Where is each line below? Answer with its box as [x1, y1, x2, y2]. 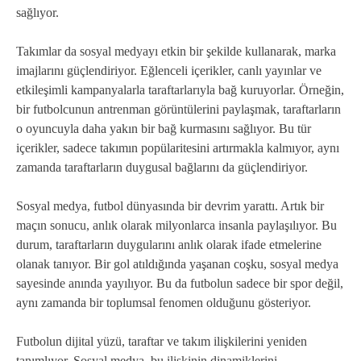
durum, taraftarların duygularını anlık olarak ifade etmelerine [16, 238, 322, 252]
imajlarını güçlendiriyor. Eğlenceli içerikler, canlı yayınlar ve [16, 64, 322, 78]
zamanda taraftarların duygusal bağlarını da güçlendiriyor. [16, 160, 308, 175]
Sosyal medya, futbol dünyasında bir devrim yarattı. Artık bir [16, 199, 324, 214]
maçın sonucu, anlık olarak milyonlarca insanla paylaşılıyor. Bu [16, 218, 337, 233]
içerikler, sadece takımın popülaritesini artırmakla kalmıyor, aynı [16, 141, 339, 156]
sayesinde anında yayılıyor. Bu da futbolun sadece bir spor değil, [16, 276, 343, 291]
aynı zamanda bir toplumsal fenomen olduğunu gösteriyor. [16, 296, 311, 310]
